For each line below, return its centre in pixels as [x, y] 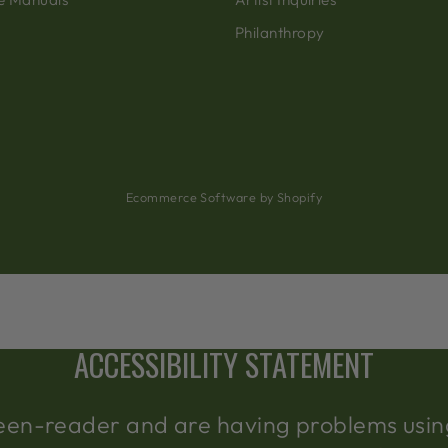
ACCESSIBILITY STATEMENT [224, 363]
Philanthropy [280, 32]
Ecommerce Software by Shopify [224, 197]
